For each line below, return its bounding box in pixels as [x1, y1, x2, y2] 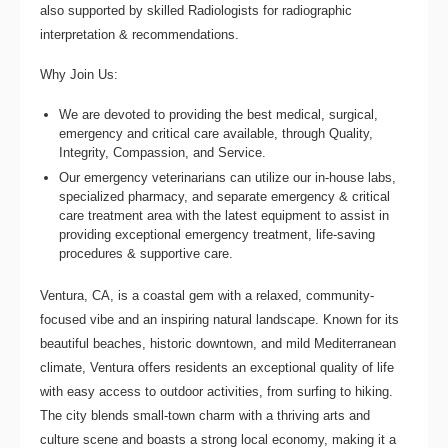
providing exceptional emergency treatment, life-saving [59, 227, 376, 243]
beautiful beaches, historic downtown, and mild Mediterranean [40, 335, 396, 351]
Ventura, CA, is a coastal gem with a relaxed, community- [40, 287, 374, 303]
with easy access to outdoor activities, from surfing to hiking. [40, 383, 393, 399]
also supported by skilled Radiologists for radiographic [40, 2, 352, 18]
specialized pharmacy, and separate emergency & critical [59, 189, 391, 205]
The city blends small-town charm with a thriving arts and [40, 407, 370, 423]
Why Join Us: [40, 66, 118, 82]
